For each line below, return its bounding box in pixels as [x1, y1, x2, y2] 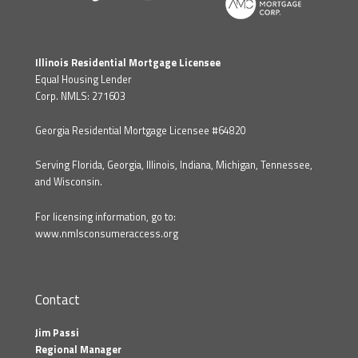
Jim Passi [35, 325, 79, 341]
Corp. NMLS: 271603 [35, 88, 125, 104]
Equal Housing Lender [35, 71, 132, 87]
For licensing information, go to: [35, 209, 176, 225]
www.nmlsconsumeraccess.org [35, 225, 178, 241]
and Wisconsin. [35, 174, 102, 190]
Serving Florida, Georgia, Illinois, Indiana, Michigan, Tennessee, [35, 157, 312, 173]
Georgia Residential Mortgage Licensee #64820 [35, 123, 246, 139]
